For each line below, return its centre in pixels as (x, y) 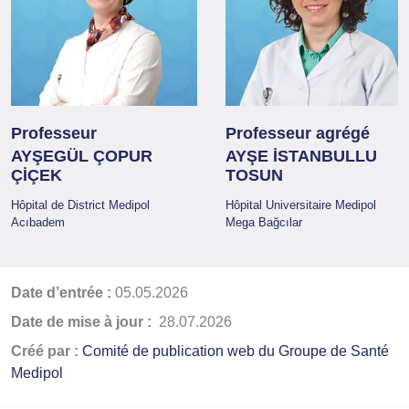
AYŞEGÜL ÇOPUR (82, 156)
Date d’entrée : (61, 293)
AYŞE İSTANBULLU (301, 156)
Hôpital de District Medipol (80, 205)
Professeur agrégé (298, 133)
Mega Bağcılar (264, 222)
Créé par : (47, 351)
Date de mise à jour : (83, 322)
